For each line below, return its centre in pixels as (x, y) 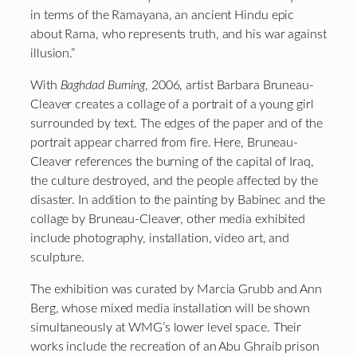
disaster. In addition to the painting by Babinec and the (178, 200)
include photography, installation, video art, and (160, 238)
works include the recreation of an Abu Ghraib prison (175, 347)
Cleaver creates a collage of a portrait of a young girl (172, 104)
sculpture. (58, 257)
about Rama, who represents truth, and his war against (178, 34)
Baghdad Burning (102, 85)
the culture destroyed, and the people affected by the (174, 180)
